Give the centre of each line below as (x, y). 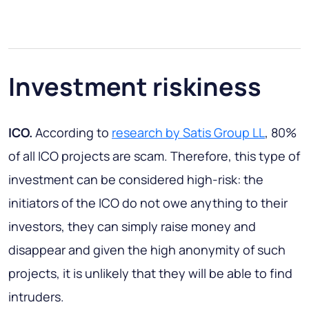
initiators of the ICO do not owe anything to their (148, 203)
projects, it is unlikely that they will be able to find (150, 273)
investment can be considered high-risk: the (136, 180)
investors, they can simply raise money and (132, 227)
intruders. (36, 297)
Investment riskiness (135, 87)
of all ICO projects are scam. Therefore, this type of (154, 156)
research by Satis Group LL (188, 133)
